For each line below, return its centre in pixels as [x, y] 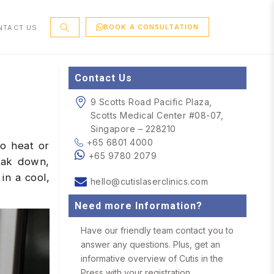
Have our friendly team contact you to [157, 230]
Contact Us [103, 78]
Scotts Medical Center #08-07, [157, 115]
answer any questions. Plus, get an [150, 244]
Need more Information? [139, 206]
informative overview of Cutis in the [152, 258]
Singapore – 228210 [133, 129]
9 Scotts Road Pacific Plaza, [151, 102]
